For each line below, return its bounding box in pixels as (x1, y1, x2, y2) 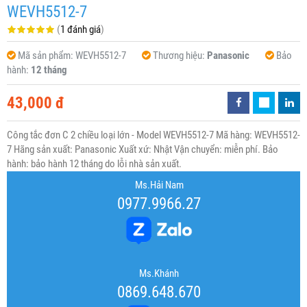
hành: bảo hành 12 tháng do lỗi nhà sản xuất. (7, 158, 182, 171)
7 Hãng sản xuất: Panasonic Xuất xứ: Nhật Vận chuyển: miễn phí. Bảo (7, 143, 278, 156)
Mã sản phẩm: (18, 49, 75, 62)
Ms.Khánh (139, 267, 179, 280)
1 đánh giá (60, 23, 101, 36)
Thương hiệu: (153, 49, 207, 62)
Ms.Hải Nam (134, 179, 184, 192)
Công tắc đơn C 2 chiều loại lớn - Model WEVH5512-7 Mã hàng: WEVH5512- (7, 129, 300, 142)
